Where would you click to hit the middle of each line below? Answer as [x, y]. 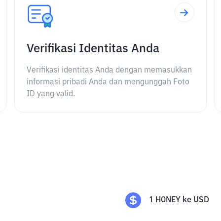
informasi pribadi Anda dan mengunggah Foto [108, 82]
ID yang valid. [51, 94]
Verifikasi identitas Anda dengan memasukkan [110, 71]
